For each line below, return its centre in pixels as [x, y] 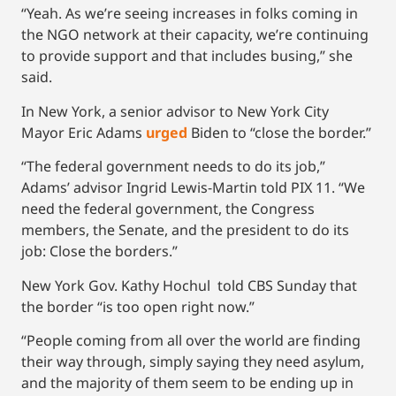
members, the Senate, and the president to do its [185, 230]
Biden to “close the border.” [281, 132]
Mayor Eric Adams [84, 132]
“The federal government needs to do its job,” [173, 167]
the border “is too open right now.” [138, 306]
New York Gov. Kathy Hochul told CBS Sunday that [189, 285]
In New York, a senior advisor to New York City [175, 111]
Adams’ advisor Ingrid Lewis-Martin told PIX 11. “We [193, 188]
